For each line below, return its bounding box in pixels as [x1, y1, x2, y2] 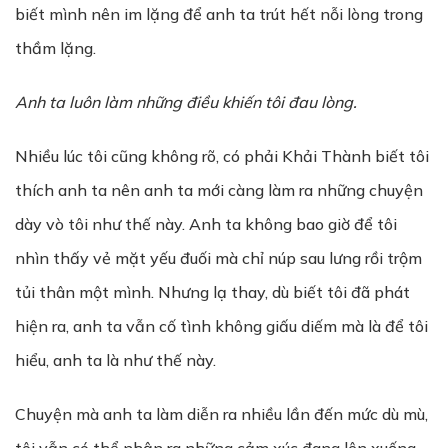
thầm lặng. [15, 38, 96, 58]
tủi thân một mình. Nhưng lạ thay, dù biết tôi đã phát [15, 282, 410, 302]
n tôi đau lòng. [252, 92, 357, 112]
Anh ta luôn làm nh [15, 92, 154, 112]
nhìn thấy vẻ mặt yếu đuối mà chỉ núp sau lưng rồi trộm [15, 248, 422, 268]
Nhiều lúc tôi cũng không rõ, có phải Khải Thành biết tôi [15, 146, 429, 166]
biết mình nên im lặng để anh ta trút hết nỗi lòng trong [15, 4, 423, 24]
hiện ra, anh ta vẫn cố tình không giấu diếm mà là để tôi [15, 316, 428, 336]
